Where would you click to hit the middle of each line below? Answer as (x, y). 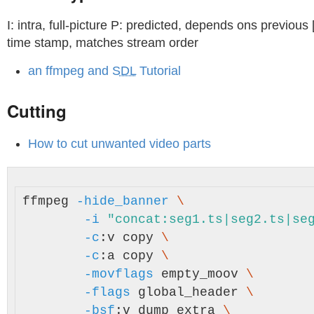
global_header (188, 292)
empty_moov (200, 274)
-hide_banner (123, 201)
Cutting (37, 111)
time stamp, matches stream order (103, 43)
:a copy (130, 256)
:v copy (130, 238)
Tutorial (158, 71)
